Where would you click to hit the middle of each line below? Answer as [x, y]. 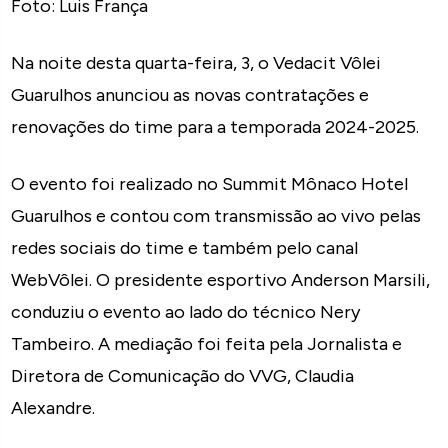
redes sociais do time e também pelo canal [185, 247]
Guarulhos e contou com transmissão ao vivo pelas [216, 215]
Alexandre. [53, 407]
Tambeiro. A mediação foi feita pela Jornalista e [207, 343]
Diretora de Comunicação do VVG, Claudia [183, 375]
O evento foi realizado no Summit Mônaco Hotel [210, 183]
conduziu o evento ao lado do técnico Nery [186, 311]
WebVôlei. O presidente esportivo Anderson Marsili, [221, 279]
